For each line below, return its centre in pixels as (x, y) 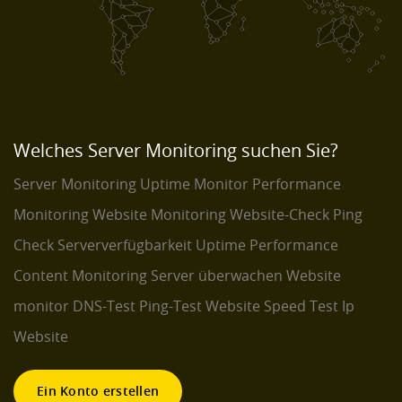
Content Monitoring (80, 276)
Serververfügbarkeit (125, 245)
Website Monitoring (159, 215)
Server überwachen (217, 276)
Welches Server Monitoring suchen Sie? (176, 151)
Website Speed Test (272, 306)
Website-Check (280, 215)
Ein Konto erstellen (98, 391)
